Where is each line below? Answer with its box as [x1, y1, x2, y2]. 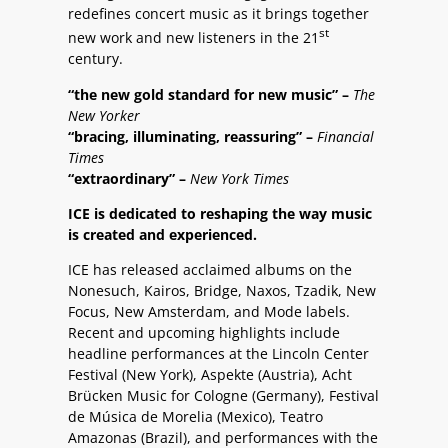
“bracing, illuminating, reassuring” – [68, 126, 317, 146]
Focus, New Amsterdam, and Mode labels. [68, 302, 350, 322]
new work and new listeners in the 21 [68, 28, 319, 48]
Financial [317, 126, 374, 146]
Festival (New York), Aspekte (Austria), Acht [68, 365, 352, 385]
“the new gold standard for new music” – [68, 84, 353, 104]
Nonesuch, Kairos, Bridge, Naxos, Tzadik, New [68, 281, 376, 301]
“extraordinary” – [68, 168, 190, 188]
